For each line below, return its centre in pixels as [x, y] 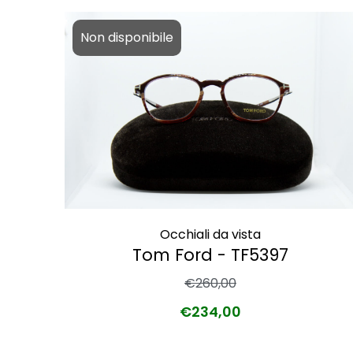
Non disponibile [127, 37]
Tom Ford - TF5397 [210, 255]
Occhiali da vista [210, 234]
